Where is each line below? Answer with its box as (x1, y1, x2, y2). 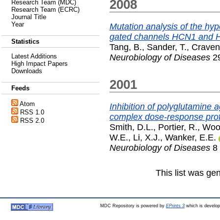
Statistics (11, 38, 39, 45)
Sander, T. (147, 42, 187, 52)
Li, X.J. (133, 133, 160, 143)
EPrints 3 (165, 203, 185, 208)
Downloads (11, 67, 42, 75)
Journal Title (11, 13, 46, 21)
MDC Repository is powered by (100, 203, 166, 208)
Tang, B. (110, 42, 142, 52)
